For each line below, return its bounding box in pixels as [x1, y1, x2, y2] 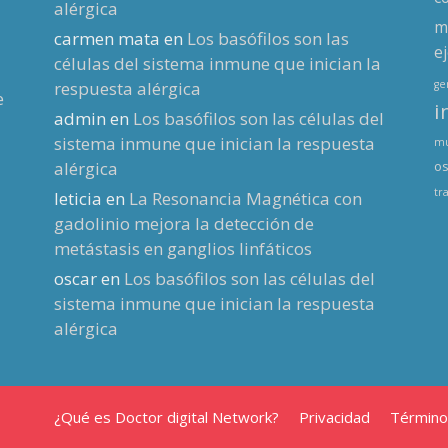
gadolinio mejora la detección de [53, 212, 314, 236]
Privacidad [299, 407, 370, 428]
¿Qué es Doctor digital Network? [54, 407, 279, 428]
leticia [53, 187, 102, 211]
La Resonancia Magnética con [128, 187, 362, 211]
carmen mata [53, 27, 160, 51]
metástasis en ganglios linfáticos [53, 237, 312, 261]
